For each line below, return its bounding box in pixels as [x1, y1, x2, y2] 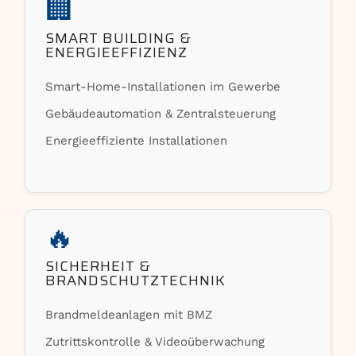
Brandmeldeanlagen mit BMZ [45, 308, 213, 322]
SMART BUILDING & [45, 27, 192, 49]
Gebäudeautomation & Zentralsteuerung [45, 106, 277, 121]
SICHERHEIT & [45, 255, 152, 277]
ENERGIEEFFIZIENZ [45, 41, 188, 64]
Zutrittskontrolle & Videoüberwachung [45, 335, 265, 349]
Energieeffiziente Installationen [45, 133, 228, 148]
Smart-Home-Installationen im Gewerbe [45, 79, 281, 94]
